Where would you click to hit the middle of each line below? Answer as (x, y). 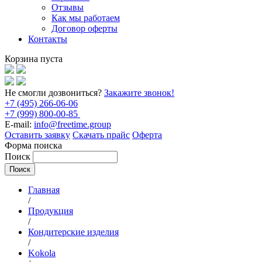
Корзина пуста (34, 59)
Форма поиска (33, 145)
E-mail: (18, 124)
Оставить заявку (37, 135)
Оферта (147, 135)
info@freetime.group (73, 124)
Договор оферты (85, 28)
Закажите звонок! (139, 93)
